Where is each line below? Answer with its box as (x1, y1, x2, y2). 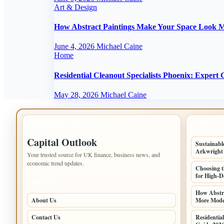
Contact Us (31, 212, 60, 221)
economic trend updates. (27, 158, 84, 167)
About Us (31, 195, 56, 204)
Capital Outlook (27, 134, 97, 149)
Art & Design (54, 2, 97, 11)
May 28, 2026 (54, 90, 100, 99)
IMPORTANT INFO (32, 122, 83, 129)
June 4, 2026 (54, 42, 96, 51)
